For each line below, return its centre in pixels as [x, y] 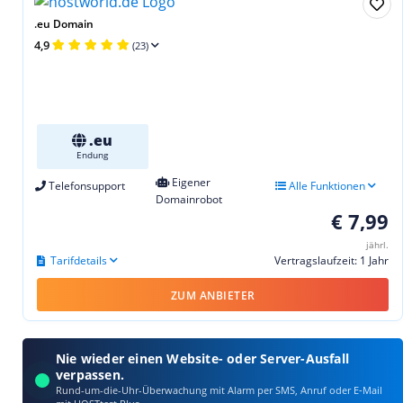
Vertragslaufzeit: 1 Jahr [331, 260]
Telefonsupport [85, 185]
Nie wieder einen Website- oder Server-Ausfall [203, 358]
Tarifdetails [79, 260]
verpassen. [90, 374]
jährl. [377, 244]
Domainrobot [188, 199]
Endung [93, 154]
